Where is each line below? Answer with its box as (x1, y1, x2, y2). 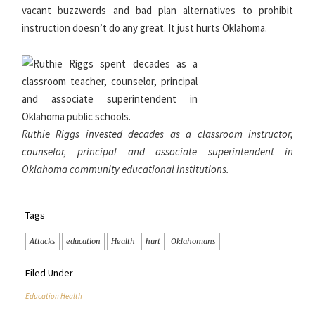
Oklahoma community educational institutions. (22, 162, 231, 176)
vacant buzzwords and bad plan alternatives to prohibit (22, 4, 293, 18)
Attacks (30, 236, 56, 247)
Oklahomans (171, 236, 216, 247)
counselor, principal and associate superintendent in (22, 145, 293, 159)
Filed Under (25, 266, 73, 280)
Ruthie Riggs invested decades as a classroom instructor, (22, 127, 293, 141)
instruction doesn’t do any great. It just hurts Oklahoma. (22, 21, 271, 35)
